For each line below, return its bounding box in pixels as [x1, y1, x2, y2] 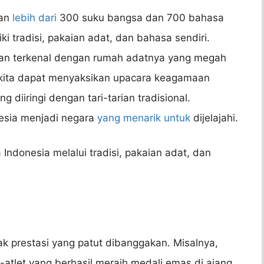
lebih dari [12, 11, 57, 24]
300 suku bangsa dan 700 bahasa [57, 11, 224, 24]
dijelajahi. [190, 111, 238, 124]
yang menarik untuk [97, 111, 190, 124]
